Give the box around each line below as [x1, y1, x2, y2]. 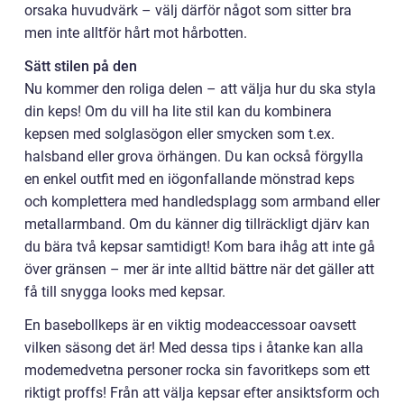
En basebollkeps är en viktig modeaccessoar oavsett [24, 317, 356, 335]
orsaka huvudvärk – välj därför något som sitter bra [24, 2, 352, 20]
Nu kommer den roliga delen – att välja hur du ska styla [24, 80, 376, 98]
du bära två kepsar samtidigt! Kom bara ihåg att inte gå [24, 238, 375, 256]
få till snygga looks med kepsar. [24, 283, 225, 301]
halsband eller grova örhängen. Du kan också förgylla [24, 148, 363, 166]
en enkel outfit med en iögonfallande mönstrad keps [24, 170, 354, 188]
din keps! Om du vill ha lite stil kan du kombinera [24, 103, 332, 121]
